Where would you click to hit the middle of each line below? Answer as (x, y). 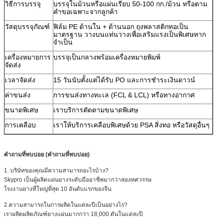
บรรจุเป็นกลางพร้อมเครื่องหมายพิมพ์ (107, 57)
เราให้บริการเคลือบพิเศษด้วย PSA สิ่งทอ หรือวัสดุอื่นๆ (132, 125)
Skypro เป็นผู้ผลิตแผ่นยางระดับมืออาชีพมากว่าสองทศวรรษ (78, 179)
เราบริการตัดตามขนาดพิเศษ (96, 110)
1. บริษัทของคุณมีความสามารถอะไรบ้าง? (56, 170)
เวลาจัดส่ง (20, 80)
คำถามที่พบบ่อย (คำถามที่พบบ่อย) (47, 154)
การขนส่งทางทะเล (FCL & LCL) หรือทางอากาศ (124, 95)
